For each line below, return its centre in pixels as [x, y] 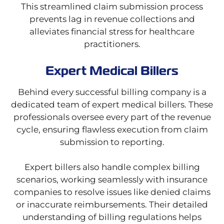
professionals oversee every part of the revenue [112, 117]
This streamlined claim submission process [112, 7]
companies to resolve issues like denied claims [112, 192]
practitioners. [112, 44]
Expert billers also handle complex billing [112, 167]
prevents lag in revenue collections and [112, 19]
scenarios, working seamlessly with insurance [112, 180]
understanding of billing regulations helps [112, 217]
